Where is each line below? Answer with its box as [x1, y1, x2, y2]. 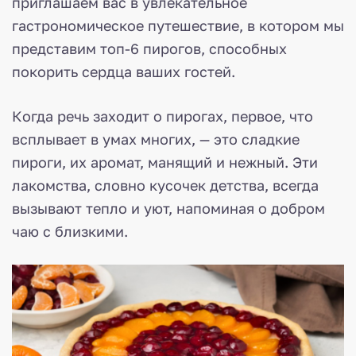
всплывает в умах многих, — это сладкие [12, 130, 300, 149]
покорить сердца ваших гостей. [12, 63, 235, 81]
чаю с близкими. [12, 222, 128, 241]
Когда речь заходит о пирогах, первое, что [12, 107, 313, 126]
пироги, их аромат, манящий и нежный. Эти [12, 153, 318, 172]
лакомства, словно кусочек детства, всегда [12, 176, 319, 195]
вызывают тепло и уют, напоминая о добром [12, 199, 325, 218]
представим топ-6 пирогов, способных [12, 40, 287, 58]
